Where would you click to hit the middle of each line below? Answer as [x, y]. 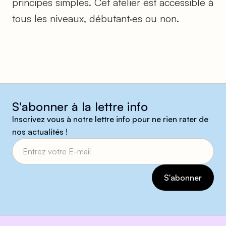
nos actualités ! [40, 131]
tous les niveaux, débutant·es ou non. [96, 18]
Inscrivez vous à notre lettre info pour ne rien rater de [110, 119]
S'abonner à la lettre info [80, 106]
